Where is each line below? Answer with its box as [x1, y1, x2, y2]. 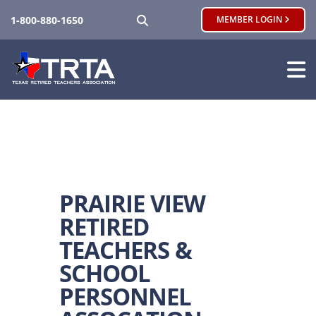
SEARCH [147, 10, 196, 28]
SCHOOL [59, 257, 150, 289]
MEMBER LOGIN [217, 13, 284, 25]
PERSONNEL [59, 281, 191, 312]
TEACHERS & [59, 234, 192, 266]
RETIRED [59, 211, 149, 243]
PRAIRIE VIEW [59, 188, 205, 219]
